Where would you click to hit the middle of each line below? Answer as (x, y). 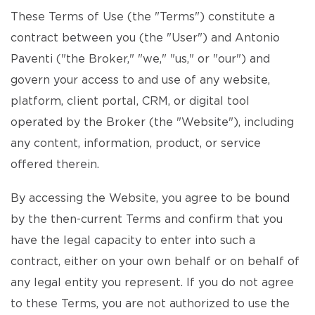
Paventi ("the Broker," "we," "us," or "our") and (140, 59)
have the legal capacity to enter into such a (133, 240)
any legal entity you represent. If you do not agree (152, 283)
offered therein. (55, 165)
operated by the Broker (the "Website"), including (152, 122)
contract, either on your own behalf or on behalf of (155, 262)
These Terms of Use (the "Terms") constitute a (143, 17)
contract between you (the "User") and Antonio (145, 38)
